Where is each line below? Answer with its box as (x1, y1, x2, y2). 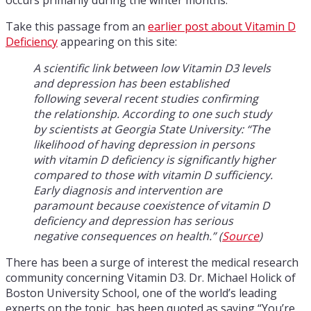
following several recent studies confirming (33, 90, 258, 106)
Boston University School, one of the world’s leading (6, 285, 277, 301)
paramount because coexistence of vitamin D (33, 197, 270, 213)
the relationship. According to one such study (33, 106, 271, 121)
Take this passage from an (6, 18, 148, 34)
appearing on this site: (58, 33, 177, 49)
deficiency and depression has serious (33, 212, 233, 228)
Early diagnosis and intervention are (33, 182, 222, 198)
